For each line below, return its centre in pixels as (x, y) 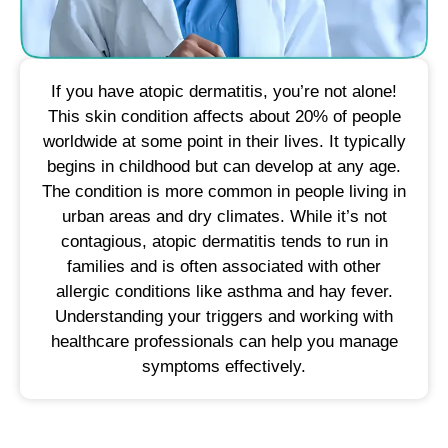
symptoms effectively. (224, 367)
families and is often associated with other (224, 267)
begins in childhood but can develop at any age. (224, 167)
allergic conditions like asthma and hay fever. (224, 292)
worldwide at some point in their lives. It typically (224, 142)
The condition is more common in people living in (224, 192)
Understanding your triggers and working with (224, 317)
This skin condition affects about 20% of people (224, 117)
